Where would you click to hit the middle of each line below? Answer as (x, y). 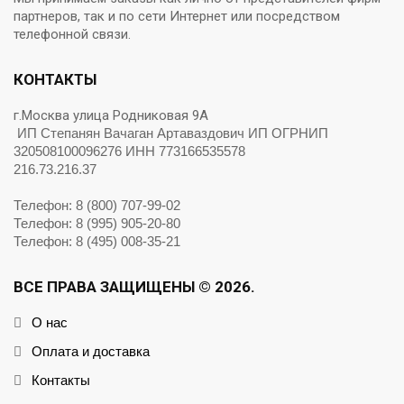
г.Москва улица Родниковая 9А (115, 116)
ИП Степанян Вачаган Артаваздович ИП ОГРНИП (173, 133)
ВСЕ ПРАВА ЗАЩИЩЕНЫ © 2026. (134, 287)
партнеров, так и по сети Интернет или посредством (177, 17)
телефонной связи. (72, 35)
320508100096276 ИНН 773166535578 (129, 151)
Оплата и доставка (91, 352)
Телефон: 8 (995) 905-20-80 (97, 224)
